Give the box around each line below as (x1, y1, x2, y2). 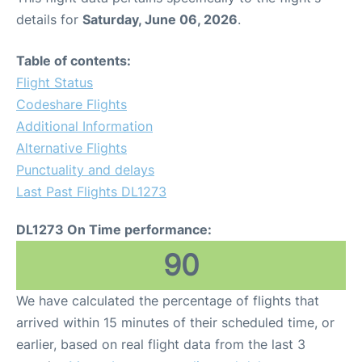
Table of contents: (16, 53, 131, 69)
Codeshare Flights (16, 96, 127, 112)
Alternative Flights (16, 140, 127, 156)
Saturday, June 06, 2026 (82, 11, 238, 27)
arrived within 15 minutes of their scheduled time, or (16, 314, 335, 330)
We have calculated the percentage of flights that (16, 293, 319, 309)
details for (16, 11, 82, 27)
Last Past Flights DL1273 (16, 183, 166, 200)
